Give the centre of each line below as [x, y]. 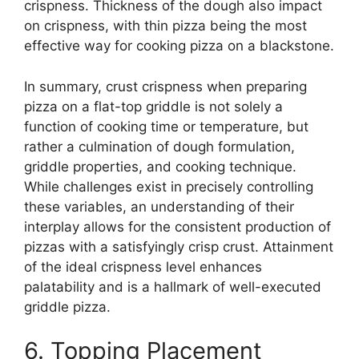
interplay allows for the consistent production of [177, 226]
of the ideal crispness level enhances [143, 266]
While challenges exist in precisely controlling [169, 186]
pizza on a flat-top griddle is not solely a [153, 106]
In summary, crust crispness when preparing [165, 86]
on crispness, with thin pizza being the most [165, 26]
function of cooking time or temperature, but [166, 126]
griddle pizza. [67, 307]
